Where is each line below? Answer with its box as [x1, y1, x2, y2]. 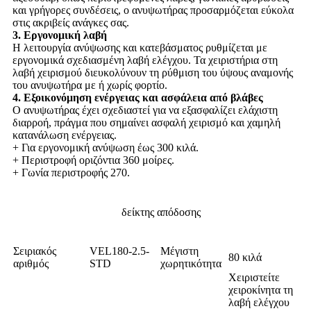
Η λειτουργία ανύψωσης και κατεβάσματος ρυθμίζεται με [12, 41, 267, 53]
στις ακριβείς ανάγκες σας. [12, 16, 129, 28]
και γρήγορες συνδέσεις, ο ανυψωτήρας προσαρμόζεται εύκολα [12, 3, 294, 16]
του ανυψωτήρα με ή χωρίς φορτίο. [12, 78, 167, 91]
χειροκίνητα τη [228, 283, 293, 296]
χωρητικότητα [160, 257, 221, 269]
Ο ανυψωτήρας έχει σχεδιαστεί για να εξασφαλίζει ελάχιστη [12, 103, 278, 116]
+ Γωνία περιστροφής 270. [12, 166, 130, 178]
